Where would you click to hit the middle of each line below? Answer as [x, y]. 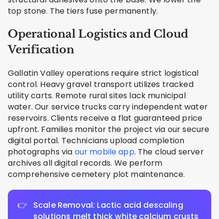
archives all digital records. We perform [85, 163]
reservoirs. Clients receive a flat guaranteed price [105, 118]
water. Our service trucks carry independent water [108, 107]
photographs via [41, 152]
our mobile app [104, 152]
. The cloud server [169, 152]
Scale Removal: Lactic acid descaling [108, 205]
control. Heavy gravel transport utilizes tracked [101, 84]
